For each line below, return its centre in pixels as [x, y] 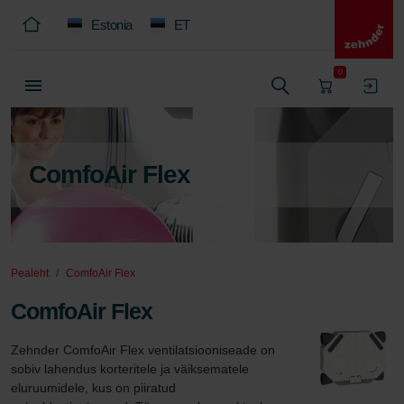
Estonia [112, 25]
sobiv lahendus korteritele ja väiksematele [132, 369]
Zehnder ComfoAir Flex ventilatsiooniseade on [145, 350]
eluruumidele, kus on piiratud [95, 388]
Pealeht [30, 273]
